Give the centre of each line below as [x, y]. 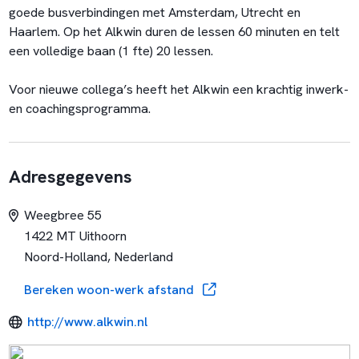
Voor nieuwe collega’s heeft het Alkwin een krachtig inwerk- [178, 89]
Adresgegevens [70, 176]
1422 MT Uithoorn [76, 236]
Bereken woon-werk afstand [111, 289]
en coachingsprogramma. [79, 108]
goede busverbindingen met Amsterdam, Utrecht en [154, 12]
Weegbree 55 [63, 216]
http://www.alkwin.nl [88, 322]
